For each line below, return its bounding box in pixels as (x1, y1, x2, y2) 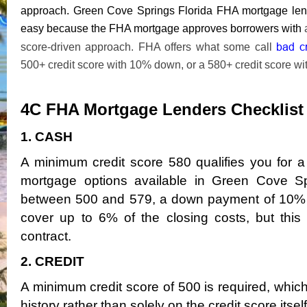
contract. (21, 228, 71, 243)
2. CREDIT (21, 254, 84, 269)
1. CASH (21, 129, 73, 144)
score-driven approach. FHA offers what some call (21, 40, 277, 53)
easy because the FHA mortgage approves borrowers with (21, 22, 302, 34)
